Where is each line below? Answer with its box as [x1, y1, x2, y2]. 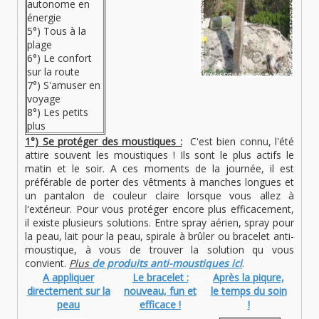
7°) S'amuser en [27, 78, 100, 93]
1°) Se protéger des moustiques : [25, 135, 182, 149]
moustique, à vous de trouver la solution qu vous [25, 243, 294, 257]
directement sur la [26, 284, 110, 298]
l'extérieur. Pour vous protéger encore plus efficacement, [25, 202, 294, 216]
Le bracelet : [132, 271, 189, 285]
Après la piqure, [213, 271, 284, 285]
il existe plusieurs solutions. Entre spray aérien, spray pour [25, 216, 294, 230]
